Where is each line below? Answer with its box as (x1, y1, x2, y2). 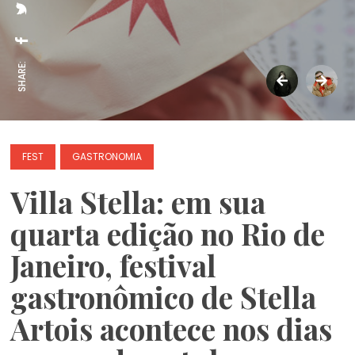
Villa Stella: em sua (10, 182, 266, 221)
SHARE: (15, 61, 29, 92)
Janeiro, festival (10, 246, 217, 284)
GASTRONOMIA (72, 150, 143, 163)
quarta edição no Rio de (10, 214, 326, 253)
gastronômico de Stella (10, 277, 317, 316)
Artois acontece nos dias (10, 309, 333, 348)
